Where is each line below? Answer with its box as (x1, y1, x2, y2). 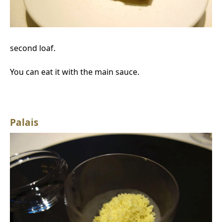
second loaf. (10, 42, 55, 54)
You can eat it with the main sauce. (10, 66, 139, 77)
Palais (10, 115, 39, 129)
